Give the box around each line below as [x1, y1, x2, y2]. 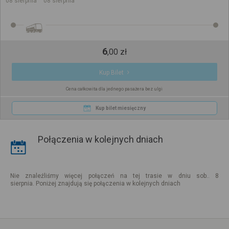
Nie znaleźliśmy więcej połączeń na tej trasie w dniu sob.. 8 [10, 172, 219, 180]
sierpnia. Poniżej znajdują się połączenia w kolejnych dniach [10, 180, 180, 188]
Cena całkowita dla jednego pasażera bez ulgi [66, 86, 163, 91]
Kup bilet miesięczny [95, 105, 146, 111]
